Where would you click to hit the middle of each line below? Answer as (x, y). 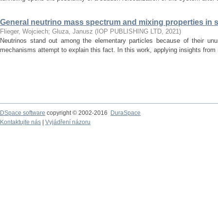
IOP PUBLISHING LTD (129, 31)
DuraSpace (126, 113)
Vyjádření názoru (68, 122)
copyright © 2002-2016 (78, 113)
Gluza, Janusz (73, 31)
